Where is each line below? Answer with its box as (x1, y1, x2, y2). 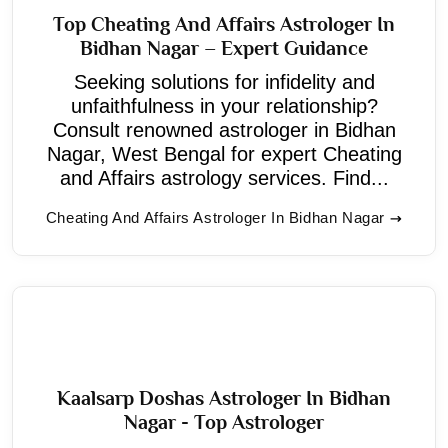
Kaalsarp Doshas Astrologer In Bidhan (57, 386, 391, 409)
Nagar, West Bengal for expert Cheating (46, 142, 402, 165)
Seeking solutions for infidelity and (73, 70, 375, 93)
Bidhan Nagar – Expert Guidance (80, 36, 368, 59)
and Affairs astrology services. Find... (59, 166, 389, 189)
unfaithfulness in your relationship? (70, 94, 378, 117)
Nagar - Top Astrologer (124, 410, 324, 433)
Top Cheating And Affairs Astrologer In (53, 12, 395, 35)
